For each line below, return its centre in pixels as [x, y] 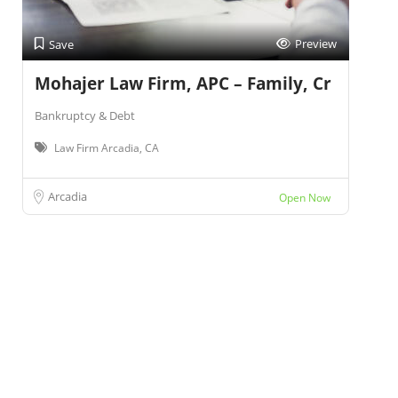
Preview [315, 44]
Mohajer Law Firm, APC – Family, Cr [183, 84]
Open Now [304, 198]
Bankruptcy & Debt [85, 115]
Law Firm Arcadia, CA [107, 148]
